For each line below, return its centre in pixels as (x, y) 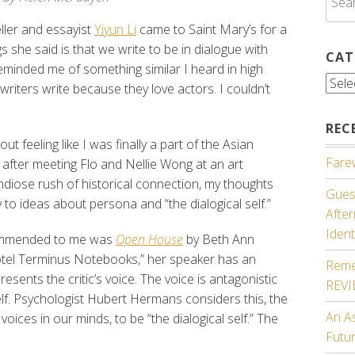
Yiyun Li (115, 29)
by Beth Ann (219, 239)
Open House (149, 239)
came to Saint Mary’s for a (212, 29)
